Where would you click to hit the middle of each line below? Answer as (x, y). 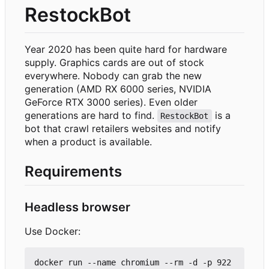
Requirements (73, 172)
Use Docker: (53, 231)
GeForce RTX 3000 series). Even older (111, 102)
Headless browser (77, 207)
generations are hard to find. (91, 116)
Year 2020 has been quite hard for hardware (126, 50)
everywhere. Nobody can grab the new (113, 76)
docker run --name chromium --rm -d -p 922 (133, 263)
